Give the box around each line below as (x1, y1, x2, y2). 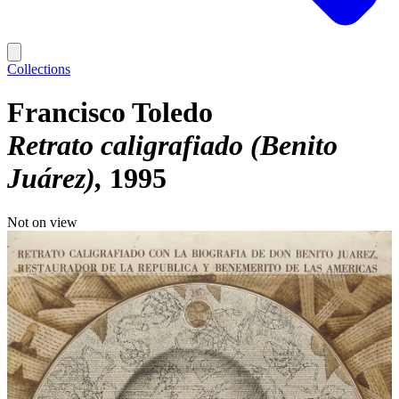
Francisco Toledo (7, 96, 213, 129)
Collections (7, 61, 70, 77)
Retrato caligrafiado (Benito (7, 129, 338, 162)
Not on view (7, 214, 77, 230)
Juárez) (7, 162, 95, 195)
